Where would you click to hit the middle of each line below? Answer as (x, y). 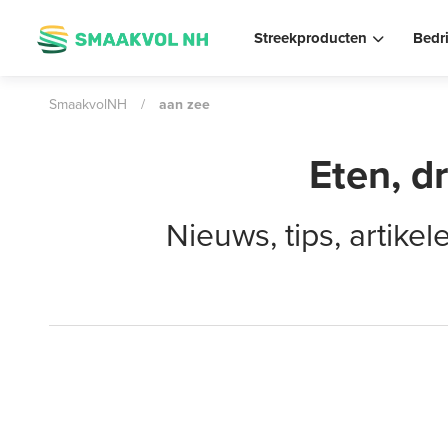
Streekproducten (311, 38)
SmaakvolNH (88, 104)
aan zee (184, 104)
